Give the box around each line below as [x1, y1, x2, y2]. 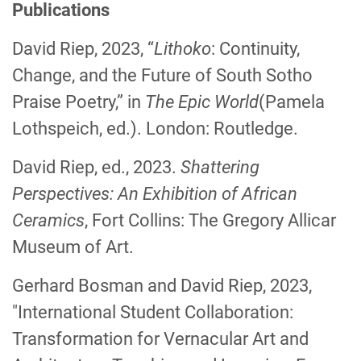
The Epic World [145, 92, 259, 112]
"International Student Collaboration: [12, 302, 293, 322]
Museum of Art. [12, 237, 134, 257]
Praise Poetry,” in [12, 92, 145, 112]
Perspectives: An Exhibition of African [12, 184, 297, 204]
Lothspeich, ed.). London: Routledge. [12, 118, 298, 139]
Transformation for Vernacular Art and [12, 329, 309, 349]
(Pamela [259, 92, 325, 112]
